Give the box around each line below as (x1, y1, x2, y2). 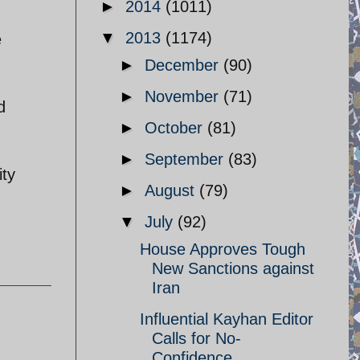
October (145, 119, 207, 137)
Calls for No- (152, 329, 241, 347)
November (145, 88, 223, 105)
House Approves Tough (140, 240, 305, 258)
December (145, 56, 223, 74)
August (145, 182, 199, 199)
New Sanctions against (152, 260, 314, 277)
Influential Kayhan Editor (140, 310, 313, 328)
